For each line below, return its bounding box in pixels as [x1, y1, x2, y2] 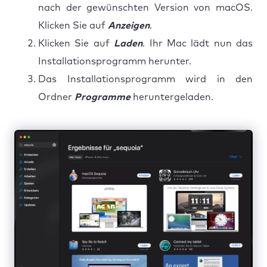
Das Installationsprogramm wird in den [38, 74, 253, 84]
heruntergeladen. [131, 92, 213, 102]
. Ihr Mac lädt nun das [142, 38, 253, 48]
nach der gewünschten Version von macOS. [38, 2, 253, 13]
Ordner [38, 92, 74, 102]
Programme [74, 92, 131, 102]
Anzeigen [108, 20, 150, 30]
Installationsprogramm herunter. [38, 56, 191, 66]
